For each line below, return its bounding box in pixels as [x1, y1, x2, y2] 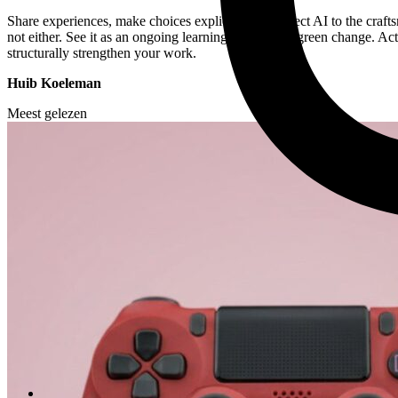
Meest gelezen [7, 105, 87, 121]
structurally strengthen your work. [7, 44, 196, 60]
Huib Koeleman [7, 75, 101, 91]
